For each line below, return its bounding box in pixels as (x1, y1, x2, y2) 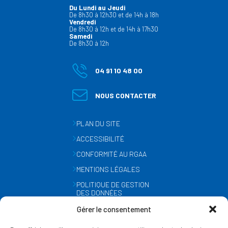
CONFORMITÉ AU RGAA (76, 150, 147, 158)
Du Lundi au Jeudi (69, 4, 125, 12)
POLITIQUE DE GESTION (76, 180, 149, 189)
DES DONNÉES (76, 188, 122, 197)
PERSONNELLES (76, 196, 128, 205)
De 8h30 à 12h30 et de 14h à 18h (69, 11, 159, 19)
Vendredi (69, 18, 96, 26)
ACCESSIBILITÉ (76, 134, 124, 143)
